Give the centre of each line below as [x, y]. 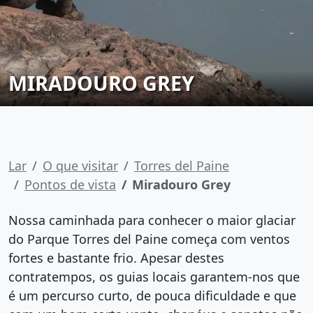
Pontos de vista [70, 184]
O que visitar [80, 166]
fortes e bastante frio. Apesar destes [116, 258]
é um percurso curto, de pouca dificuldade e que [152, 296]
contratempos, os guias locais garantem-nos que [154, 277]
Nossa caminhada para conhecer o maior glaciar [152, 220]
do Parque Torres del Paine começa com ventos [149, 239]
